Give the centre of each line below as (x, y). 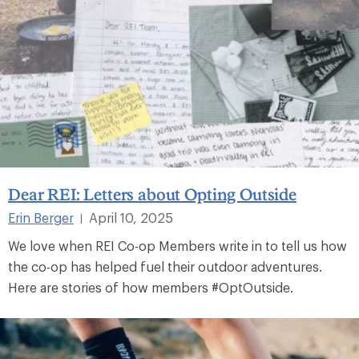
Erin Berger (41, 217)
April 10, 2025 (131, 217)
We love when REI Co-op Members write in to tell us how (177, 245)
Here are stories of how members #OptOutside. (151, 287)
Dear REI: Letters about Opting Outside (152, 194)
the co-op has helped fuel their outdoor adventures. (165, 266)
